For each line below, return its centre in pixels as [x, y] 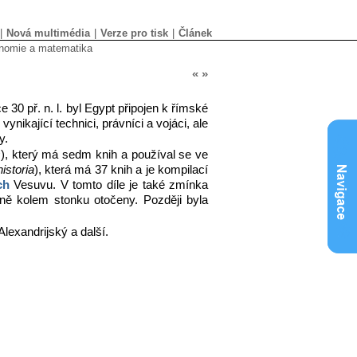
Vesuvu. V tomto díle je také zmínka [109, 185]
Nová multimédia [48, 33]
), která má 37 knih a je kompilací [121, 170]
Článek [195, 33]
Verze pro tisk [134, 33]
